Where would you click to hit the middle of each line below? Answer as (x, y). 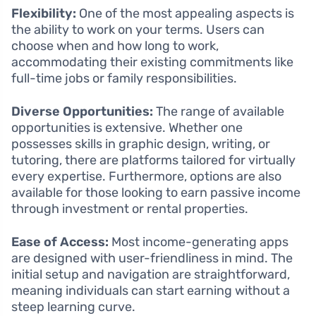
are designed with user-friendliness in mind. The (152, 258)
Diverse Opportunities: (82, 111)
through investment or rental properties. (130, 208)
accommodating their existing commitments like (152, 62)
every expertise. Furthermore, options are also (146, 176)
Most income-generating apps (199, 242)
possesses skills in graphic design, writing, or (141, 144)
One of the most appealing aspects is (185, 13)
